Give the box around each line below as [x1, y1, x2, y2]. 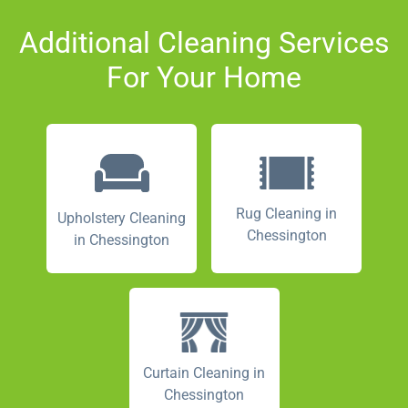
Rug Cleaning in [236, 204, 337, 222]
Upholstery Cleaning [57, 209, 186, 227]
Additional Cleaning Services [18, 25, 390, 60]
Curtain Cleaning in [143, 363, 265, 382]
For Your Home [107, 59, 301, 95]
